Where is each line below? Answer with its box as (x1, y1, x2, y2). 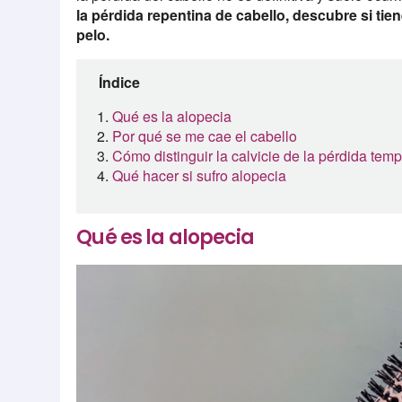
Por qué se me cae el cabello (112, 125, 298, 146)
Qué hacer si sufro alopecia (112, 164, 287, 186)
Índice (99, 71, 141, 92)
